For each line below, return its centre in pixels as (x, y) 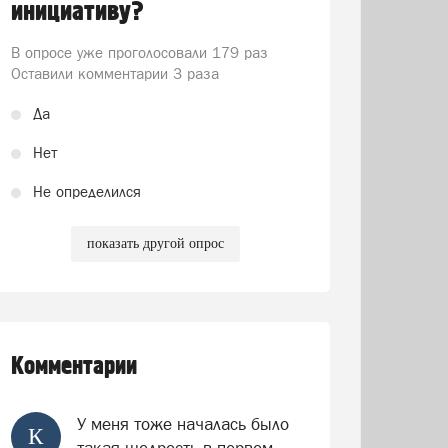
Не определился (86, 191)
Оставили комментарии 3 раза (114, 73)
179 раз (239, 52)
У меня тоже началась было (182, 424)
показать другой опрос (155, 243)
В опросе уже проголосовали (111, 52)
